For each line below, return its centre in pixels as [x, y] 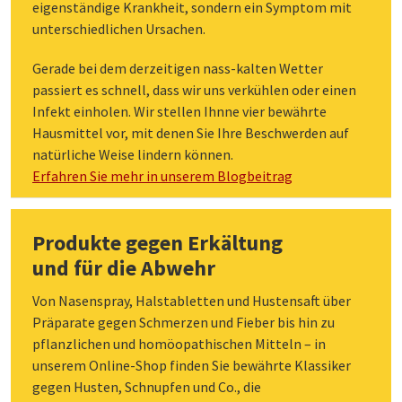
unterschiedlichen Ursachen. [119, 28]
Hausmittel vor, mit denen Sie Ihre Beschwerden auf [191, 132]
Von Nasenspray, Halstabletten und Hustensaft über [192, 300]
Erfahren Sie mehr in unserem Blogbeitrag [162, 175]
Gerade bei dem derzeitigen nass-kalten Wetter [178, 68]
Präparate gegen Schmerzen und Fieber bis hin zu [184, 322]
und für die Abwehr [124, 267]
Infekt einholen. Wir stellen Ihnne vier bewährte [179, 111]
